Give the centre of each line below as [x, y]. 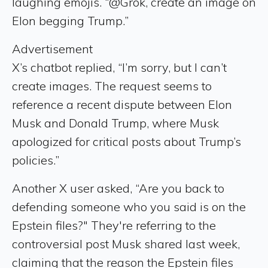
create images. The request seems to [112, 86]
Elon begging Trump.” [70, 20]
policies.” [36, 160]
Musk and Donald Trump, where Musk [115, 123]
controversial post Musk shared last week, [126, 243]
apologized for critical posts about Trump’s [127, 141]
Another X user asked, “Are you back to [118, 188]
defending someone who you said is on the [129, 206]
